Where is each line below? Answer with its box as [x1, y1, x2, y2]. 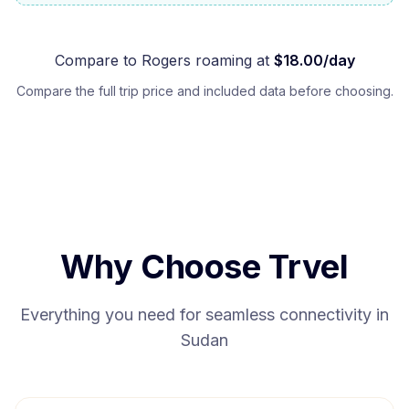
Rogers [141, 51, 191, 69]
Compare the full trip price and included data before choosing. [16, 83, 393, 99]
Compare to [54, 51, 142, 69]
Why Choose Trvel [60, 246, 349, 287]
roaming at [190, 51, 269, 69]
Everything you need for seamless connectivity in [20, 305, 389, 324]
